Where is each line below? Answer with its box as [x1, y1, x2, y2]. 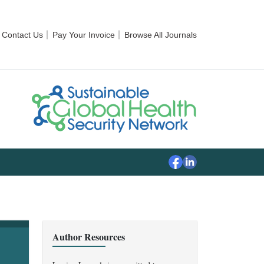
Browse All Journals [124, 29, 197, 39]
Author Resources [52, 230, 125, 244]
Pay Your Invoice [52, 29, 115, 39]
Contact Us [2, 29, 43, 39]
